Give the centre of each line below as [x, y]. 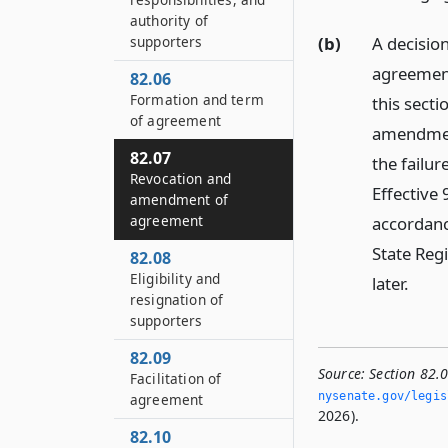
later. [390, 283]
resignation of [177, 299]
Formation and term [197, 99]
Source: [342, 373]
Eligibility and [175, 278]
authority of [169, 20]
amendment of [179, 199]
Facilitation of [176, 378]
